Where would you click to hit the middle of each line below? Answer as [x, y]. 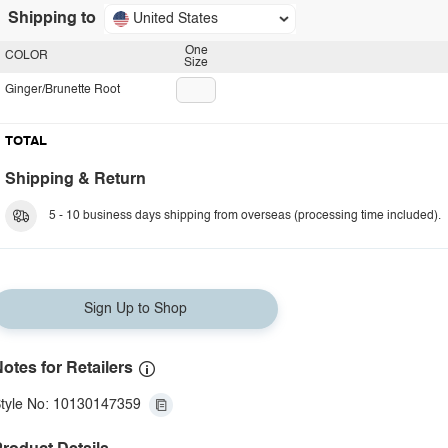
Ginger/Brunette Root [62, 90]
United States [175, 19]
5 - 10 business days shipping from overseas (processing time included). [245, 216]
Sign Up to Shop [135, 309]
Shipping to [52, 19]
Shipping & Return [75, 180]
